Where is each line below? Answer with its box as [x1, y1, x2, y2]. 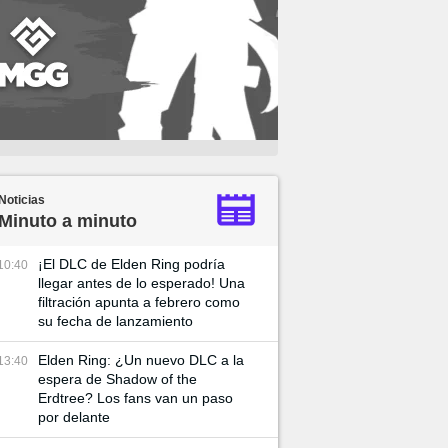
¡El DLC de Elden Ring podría [38, 256, 225, 272]
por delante [38, 409, 110, 425]
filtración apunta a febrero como [38, 294, 240, 310]
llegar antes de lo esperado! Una [38, 275, 245, 291]
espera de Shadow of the [38, 371, 197, 387]
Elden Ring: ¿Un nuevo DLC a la [38, 352, 244, 368]
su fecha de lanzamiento [38, 313, 193, 329]
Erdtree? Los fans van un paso [38, 390, 233, 406]
